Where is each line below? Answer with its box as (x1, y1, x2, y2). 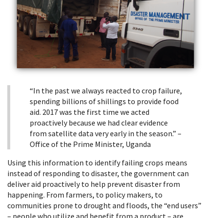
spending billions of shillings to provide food (30, 96, 179, 106)
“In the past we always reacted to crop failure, (30, 85, 182, 95)
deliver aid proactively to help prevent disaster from (7, 179, 180, 189)
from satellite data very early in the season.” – (30, 128, 182, 138)
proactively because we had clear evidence (30, 117, 168, 127)
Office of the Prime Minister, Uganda (30, 139, 151, 149)
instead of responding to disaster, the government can (7, 168, 189, 178)
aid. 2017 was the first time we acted (30, 107, 149, 117)
